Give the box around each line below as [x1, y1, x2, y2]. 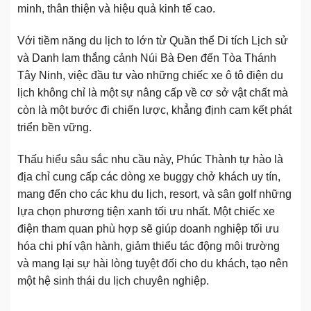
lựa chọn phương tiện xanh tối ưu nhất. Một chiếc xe [17, 205, 275, 217]
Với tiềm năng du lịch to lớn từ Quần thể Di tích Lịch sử [17, 34, 288, 47]
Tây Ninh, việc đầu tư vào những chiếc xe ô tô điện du [17, 69, 283, 81]
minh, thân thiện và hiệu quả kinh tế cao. [17, 3, 215, 15]
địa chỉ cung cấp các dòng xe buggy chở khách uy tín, [17, 170, 280, 183]
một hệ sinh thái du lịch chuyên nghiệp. [17, 274, 209, 287]
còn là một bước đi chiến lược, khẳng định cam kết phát [17, 103, 292, 116]
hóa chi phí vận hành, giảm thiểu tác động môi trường [17, 239, 280, 252]
